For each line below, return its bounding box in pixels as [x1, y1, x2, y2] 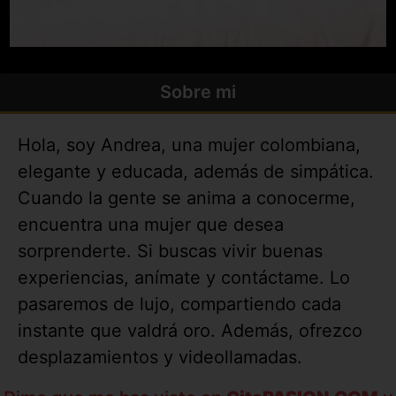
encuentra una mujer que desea [18, 213, 284, 235]
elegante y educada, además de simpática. [18, 160, 374, 182]
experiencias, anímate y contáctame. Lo [18, 266, 350, 288]
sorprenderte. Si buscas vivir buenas [18, 240, 323, 262]
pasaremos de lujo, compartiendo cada [18, 293, 341, 315]
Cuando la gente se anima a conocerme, [18, 187, 355, 209]
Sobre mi [160, 80, 236, 103]
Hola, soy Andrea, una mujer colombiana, [18, 133, 361, 156]
